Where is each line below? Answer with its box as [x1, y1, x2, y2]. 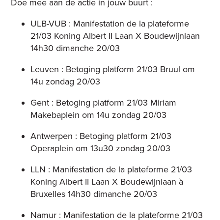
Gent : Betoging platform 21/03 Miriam [30, 97, 177, 109]
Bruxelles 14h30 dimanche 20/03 [30, 189, 158, 200]
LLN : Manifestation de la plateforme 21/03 [30, 164, 192, 175]
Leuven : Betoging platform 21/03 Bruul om [30, 64, 195, 75]
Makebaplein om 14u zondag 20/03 [30, 110, 167, 121]
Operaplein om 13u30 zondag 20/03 [30, 143, 171, 154]
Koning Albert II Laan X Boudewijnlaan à [30, 176, 184, 188]
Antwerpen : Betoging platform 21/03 [30, 131, 172, 142]
